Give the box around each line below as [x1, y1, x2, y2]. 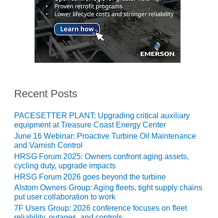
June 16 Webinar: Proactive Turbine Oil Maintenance [14, 131, 196, 140]
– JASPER [11, 52, 54, 66]
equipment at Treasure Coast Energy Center [14, 120, 166, 129]
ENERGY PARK [11, 11, 79, 25]
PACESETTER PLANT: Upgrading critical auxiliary [14, 111, 190, 120]
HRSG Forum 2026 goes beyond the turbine [14, 172, 166, 181]
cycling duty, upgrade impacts [14, 161, 116, 170]
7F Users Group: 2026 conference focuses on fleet [14, 204, 187, 213]
